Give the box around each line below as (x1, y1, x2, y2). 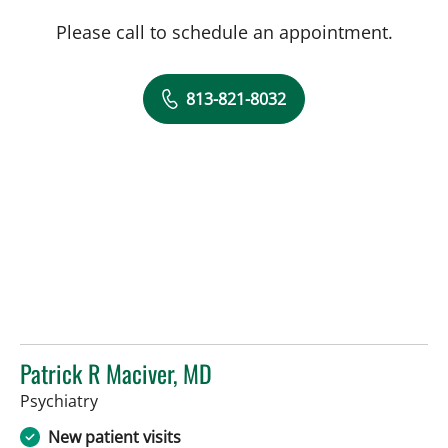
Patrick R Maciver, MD (20, 354, 212, 391)
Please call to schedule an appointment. (55, 19, 393, 44)
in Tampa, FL (97, 388, 191, 411)
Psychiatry (20, 389, 98, 412)
